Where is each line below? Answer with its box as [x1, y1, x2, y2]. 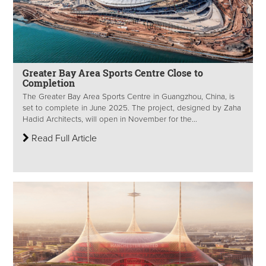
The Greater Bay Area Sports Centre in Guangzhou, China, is [23, 91, 235, 102]
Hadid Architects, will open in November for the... [23, 114, 197, 124]
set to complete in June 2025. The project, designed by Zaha [23, 103, 241, 113]
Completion [23, 77, 75, 90]
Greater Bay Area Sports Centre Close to [23, 66, 203, 80]
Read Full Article [29, 132, 97, 144]
